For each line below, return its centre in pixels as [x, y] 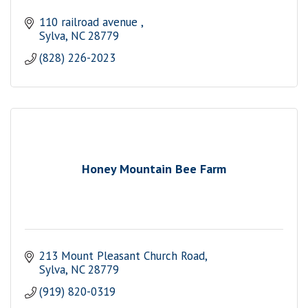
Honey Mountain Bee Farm [154, 168]
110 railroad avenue [90, 22]
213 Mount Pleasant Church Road [122, 256]
